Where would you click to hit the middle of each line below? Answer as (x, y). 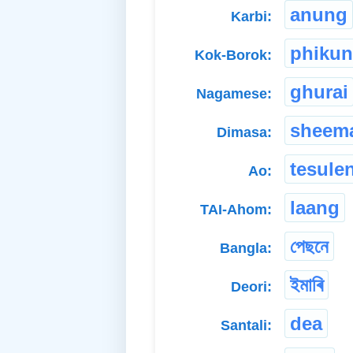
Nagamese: (234, 94)
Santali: (246, 326)
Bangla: (246, 249)
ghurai (319, 92)
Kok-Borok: (233, 56)
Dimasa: (244, 133)
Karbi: (251, 17)
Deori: (251, 287)
